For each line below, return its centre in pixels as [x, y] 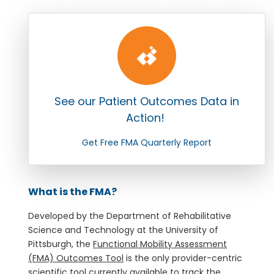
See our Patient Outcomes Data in [147, 101]
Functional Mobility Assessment [160, 244]
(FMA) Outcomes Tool [76, 258]
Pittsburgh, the [61, 244]
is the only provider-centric [183, 258]
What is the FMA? [72, 191]
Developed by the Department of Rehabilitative [130, 216]
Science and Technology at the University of [123, 230]
